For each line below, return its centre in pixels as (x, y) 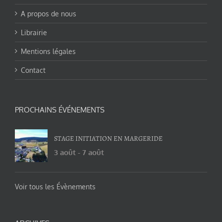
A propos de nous (49, 13)
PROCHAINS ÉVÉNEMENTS (60, 110)
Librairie (34, 32)
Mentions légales (48, 51)
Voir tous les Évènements (55, 186)
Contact (33, 70)
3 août (65, 152)
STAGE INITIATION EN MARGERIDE (108, 138)
